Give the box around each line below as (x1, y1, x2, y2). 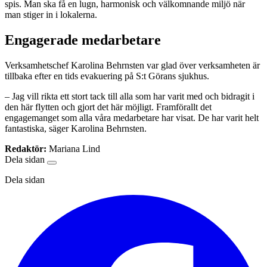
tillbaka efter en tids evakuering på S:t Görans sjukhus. (5, 71, 209, 82)
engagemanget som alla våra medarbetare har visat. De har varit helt (5, 113, 259, 123)
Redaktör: (5, 144, 46, 154)
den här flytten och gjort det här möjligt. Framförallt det (5, 102, 212, 113)
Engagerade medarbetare (5, 32, 161, 48)
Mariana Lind (49, 144, 100, 154)
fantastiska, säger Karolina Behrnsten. (5, 123, 147, 134)
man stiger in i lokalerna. (5, 10, 97, 20)
